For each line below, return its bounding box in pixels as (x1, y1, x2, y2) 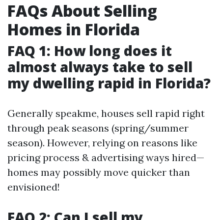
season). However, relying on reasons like (7, 137, 197, 149)
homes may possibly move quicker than (7, 166, 190, 178)
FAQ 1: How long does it (7, 41, 172, 60)
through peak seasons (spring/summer (7, 122, 189, 134)
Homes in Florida (7, 19, 140, 40)
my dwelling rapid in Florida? (7, 74, 211, 92)
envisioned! (7, 181, 60, 193)
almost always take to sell (7, 57, 192, 76)
